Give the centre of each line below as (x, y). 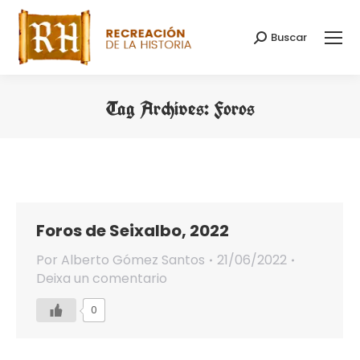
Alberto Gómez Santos (133, 260)
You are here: (221, 133)
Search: (277, 41)
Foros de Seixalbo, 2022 (133, 231)
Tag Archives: (160, 109)
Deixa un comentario (102, 279)
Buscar (289, 38)
